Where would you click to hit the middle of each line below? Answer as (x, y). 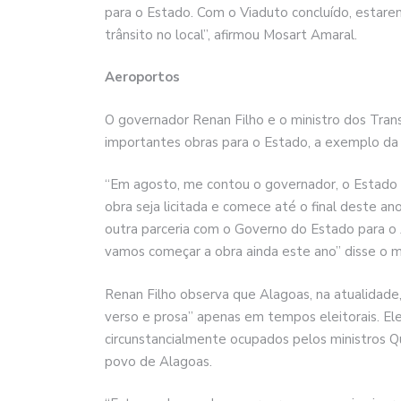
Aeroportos (142, 77)
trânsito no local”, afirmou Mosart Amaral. (231, 34)
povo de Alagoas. (158, 361)
